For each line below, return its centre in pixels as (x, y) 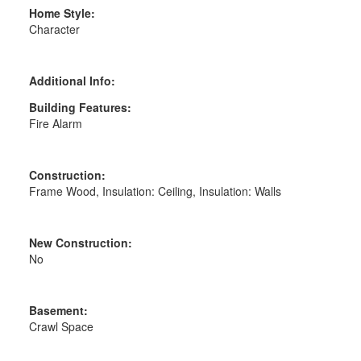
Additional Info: (72, 80)
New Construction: (80, 242)
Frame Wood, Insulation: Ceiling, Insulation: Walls (155, 191)
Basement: (58, 310)
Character (54, 29)
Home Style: (62, 12)
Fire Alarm (55, 123)
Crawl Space (61, 326)
